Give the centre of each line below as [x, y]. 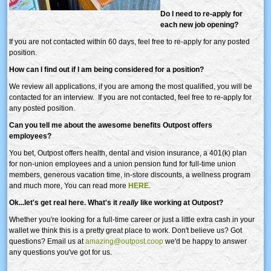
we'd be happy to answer [205, 241]
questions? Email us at [47, 241]
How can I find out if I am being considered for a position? [106, 69]
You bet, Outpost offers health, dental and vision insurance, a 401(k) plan [128, 153]
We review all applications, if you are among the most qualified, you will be [131, 86]
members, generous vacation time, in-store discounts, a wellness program [130, 175]
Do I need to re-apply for [201, 14]
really [128, 202]
